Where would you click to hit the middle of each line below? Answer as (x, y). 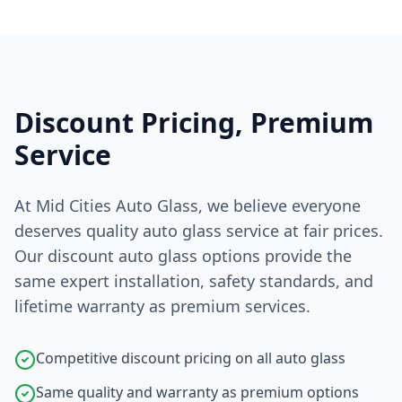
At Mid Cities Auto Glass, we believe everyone (188, 205)
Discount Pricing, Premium (194, 122)
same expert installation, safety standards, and (194, 281)
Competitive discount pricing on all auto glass (191, 358)
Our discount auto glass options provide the (183, 256)
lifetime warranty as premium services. (162, 306)
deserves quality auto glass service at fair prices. (199, 231)
